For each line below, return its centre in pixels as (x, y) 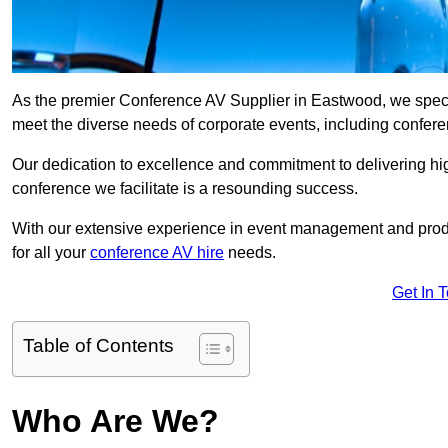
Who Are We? (115, 421)
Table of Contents (98, 346)
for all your (51, 253)
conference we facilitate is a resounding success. (185, 189)
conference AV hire (157, 253)
